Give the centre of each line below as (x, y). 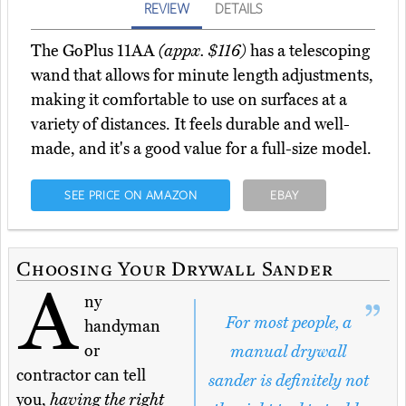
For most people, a (288, 322)
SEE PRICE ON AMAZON (130, 194)
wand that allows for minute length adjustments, (202, 75)
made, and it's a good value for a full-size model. (201, 148)
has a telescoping (308, 50)
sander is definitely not (288, 380)
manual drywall (288, 351)
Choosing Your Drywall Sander (175, 267)
